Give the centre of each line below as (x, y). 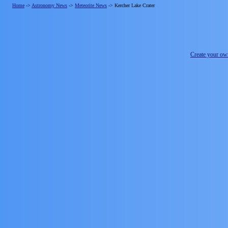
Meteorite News (91, 5)
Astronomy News (49, 5)
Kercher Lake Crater (135, 5)
